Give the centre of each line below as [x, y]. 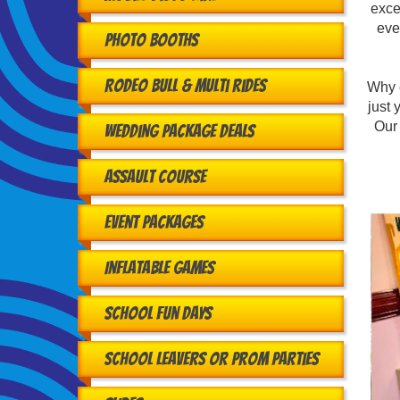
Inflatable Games [159, 268]
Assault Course [155, 177]
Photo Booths [151, 41]
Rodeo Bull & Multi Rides [185, 86]
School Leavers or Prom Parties [212, 359]
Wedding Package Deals [179, 132]
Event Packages [154, 223]
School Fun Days [158, 314]
